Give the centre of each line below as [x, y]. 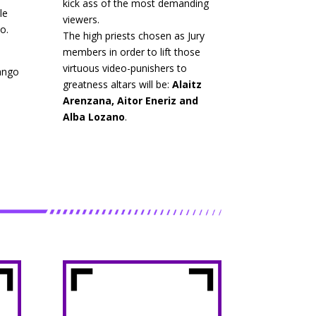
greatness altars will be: [118, 85]
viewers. [81, 20]
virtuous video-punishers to [125, 68]
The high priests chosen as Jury [134, 36]
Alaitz [187, 85]
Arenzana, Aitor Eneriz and [131, 101]
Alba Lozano [94, 117]
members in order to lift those [132, 52]
